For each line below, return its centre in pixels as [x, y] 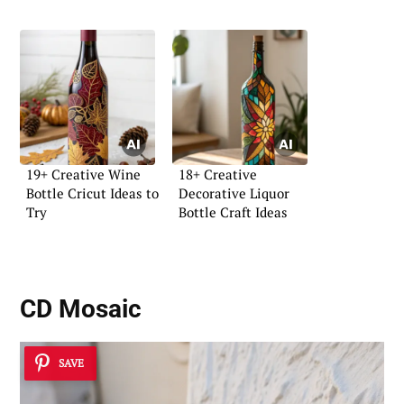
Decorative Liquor [234, 193]
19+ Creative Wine [83, 174]
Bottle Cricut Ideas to [92, 193]
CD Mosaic [81, 309]
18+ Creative [218, 174]
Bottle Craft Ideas [233, 212]
